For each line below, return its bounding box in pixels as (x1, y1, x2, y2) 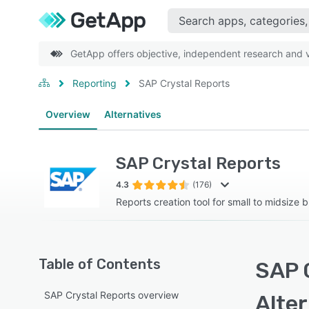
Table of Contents (39, 256, 161, 272)
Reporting (72, 77, 117, 89)
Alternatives (104, 108, 161, 120)
